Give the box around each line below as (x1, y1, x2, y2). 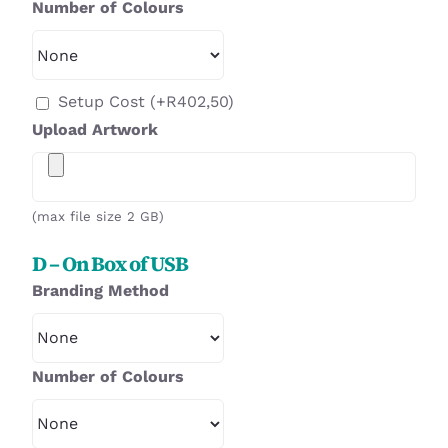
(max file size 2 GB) (32, 209, 164, 225)
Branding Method (32, 280, 169, 300)
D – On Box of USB (32, 249, 188, 278)
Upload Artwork (32, 120, 158, 140)
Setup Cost (58, 92, 150, 112)
